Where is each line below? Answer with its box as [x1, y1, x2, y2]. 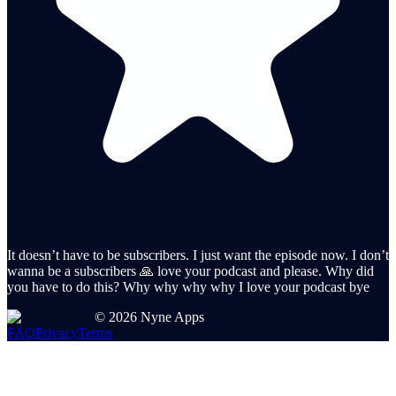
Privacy [35, 324, 78, 340]
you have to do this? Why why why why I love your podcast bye [7, 278, 369, 294]
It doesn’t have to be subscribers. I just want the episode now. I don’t [7, 247, 389, 263]
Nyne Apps [137, 308, 204, 324]
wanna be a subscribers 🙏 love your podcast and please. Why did [7, 263, 374, 278]
